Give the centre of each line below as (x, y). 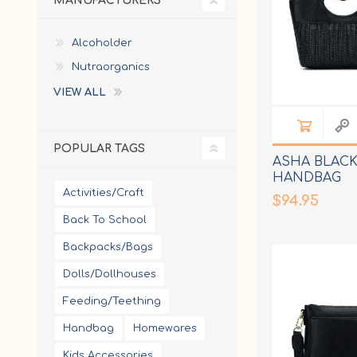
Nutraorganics (111, 67)
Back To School (105, 220)
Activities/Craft (104, 192)
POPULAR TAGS (99, 148)
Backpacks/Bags (108, 247)
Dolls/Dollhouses (110, 274)
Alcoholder (102, 43)
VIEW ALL (80, 92)
